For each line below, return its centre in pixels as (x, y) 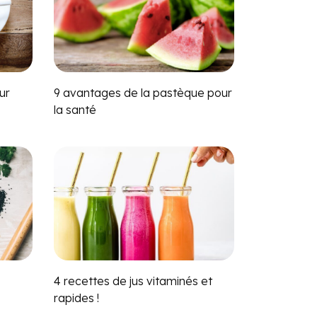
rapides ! (76, 298)
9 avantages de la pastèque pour (143, 92)
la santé (75, 109)
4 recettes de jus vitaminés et (133, 281)
